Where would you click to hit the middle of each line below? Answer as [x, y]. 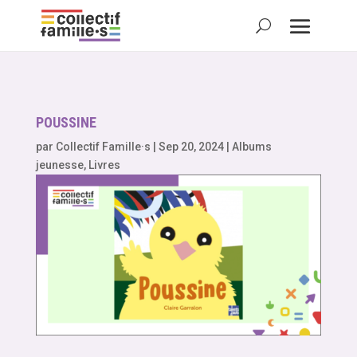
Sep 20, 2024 [191, 147]
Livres [104, 165]
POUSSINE [66, 123]
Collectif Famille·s [103, 147]
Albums [251, 147]
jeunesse [59, 165]
